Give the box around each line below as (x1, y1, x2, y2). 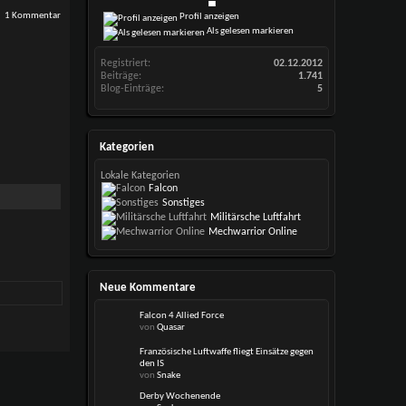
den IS (140, 359, 165, 369)
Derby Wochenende (140, 391, 221, 401)
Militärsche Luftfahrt (210, 212, 302, 223)
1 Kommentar (5, 10, 62, 21)
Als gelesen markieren (205, 25, 295, 36)
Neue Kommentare (100, 282, 197, 294)
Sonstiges (162, 198, 206, 208)
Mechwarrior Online (208, 227, 298, 237)
